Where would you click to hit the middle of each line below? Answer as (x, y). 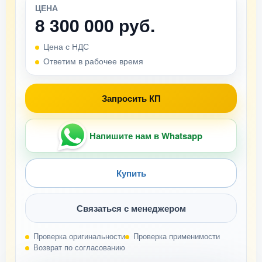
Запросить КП (131, 98)
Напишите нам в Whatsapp (146, 135)
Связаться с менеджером (131, 208)
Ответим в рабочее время (93, 61)
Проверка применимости (177, 236)
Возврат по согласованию (79, 247)
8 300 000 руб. (95, 25)
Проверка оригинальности (79, 236)
